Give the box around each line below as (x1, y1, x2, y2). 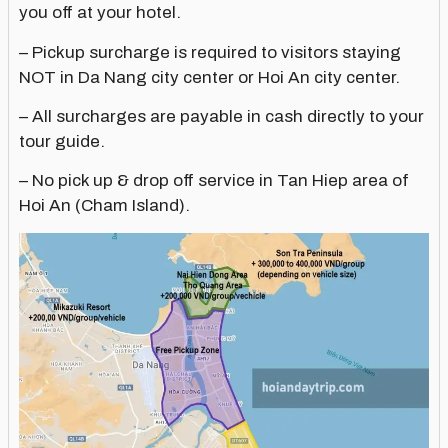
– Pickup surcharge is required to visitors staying (19, 42, 401, 62)
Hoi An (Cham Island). (19, 196, 190, 216)
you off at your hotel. (19, 3, 181, 23)
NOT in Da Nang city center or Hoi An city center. (19, 67, 400, 87)
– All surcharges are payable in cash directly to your (19, 106, 424, 126)
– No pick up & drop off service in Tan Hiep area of (19, 171, 409, 191)
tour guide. (19, 131, 105, 151)
